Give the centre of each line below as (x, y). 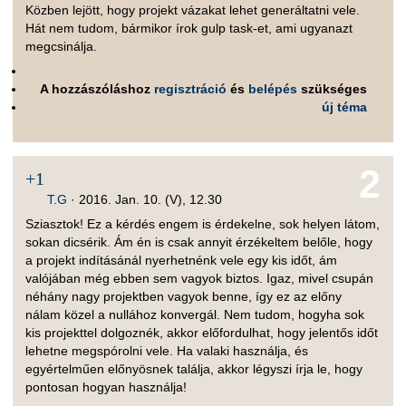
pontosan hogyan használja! (106, 387)
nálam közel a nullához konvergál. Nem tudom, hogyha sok (195, 315)
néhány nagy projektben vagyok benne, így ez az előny (184, 297)
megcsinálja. (62, 47)
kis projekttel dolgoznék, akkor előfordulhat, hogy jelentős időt (202, 333)
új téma (345, 107)
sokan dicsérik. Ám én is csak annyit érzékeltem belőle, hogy (199, 242)
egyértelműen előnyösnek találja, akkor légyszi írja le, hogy (194, 369)
